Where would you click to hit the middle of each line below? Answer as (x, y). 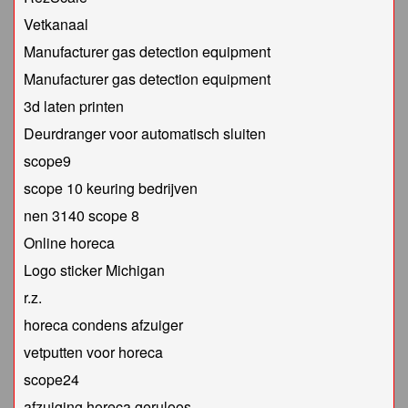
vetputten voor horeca (93, 352)
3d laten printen (74, 107)
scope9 (47, 161)
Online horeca (69, 243)
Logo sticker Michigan (94, 270)
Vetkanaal (56, 25)
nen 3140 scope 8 (82, 216)
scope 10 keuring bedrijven (111, 189)
